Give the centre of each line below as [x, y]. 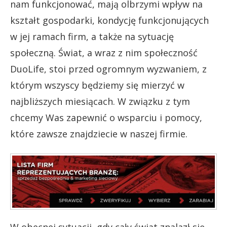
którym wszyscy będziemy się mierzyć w [97, 85]
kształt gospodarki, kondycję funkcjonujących [109, 20]
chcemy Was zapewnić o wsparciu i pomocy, [106, 117]
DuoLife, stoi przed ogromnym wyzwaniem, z [108, 69]
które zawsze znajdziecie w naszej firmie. [99, 134]
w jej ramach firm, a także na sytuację [92, 36]
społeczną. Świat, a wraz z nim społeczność [104, 52]
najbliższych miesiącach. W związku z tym [100, 101]
